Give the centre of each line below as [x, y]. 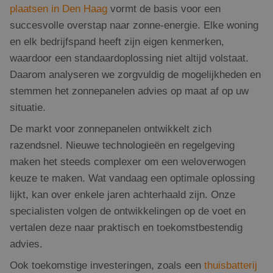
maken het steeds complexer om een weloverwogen [128, 161]
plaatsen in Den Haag [58, 9]
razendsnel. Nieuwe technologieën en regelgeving [122, 145]
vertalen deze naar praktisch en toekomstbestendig [126, 227]
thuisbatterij [231, 265]
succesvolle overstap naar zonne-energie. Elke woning [134, 25]
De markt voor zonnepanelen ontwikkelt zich [111, 129]
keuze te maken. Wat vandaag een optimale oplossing [132, 178]
